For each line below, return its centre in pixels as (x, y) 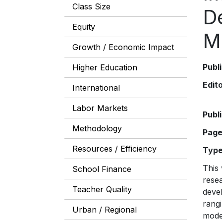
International (96, 88)
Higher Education (105, 67)
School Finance (102, 169)
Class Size (91, 6)
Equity (84, 27)
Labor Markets (100, 108)
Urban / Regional (105, 210)
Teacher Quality (102, 189)
